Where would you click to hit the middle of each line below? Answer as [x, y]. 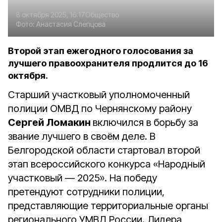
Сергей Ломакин [50, 122]
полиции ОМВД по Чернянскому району [100, 109]
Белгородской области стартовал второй [104, 150]
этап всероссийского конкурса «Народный [107, 164]
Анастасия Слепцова [71, 24]
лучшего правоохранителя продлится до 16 [108, 63]
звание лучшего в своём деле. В [82, 136]
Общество [102, 15]
